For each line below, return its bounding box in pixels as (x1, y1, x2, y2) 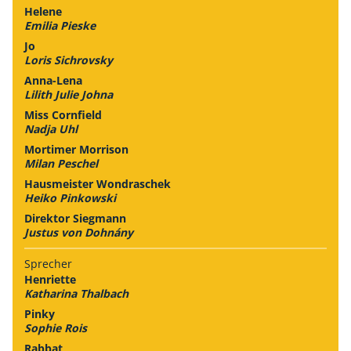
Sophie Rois (24, 320, 87, 335)
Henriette (24, 271, 76, 287)
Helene (24, 3, 62, 19)
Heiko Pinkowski (24, 190, 116, 205)
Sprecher (24, 255, 72, 271)
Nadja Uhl (24, 121, 78, 136)
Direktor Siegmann (24, 210, 126, 226)
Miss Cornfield (24, 107, 102, 122)
